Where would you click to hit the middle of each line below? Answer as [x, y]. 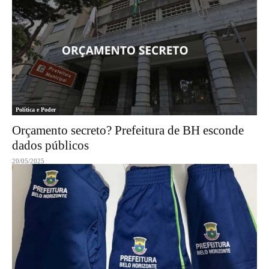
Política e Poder [36, 110]
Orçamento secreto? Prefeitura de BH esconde [128, 130]
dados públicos [50, 145]
